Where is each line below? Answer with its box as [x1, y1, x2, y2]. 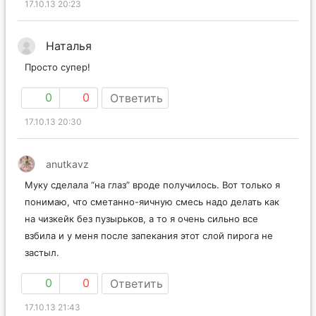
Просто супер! [25, 61, 90, 73]
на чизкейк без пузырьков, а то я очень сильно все [25, 212, 258, 224]
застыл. [25, 246, 59, 258]
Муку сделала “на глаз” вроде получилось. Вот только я [25, 178, 280, 190]
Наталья [46, 38, 92, 53]
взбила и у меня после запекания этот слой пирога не [25, 229, 273, 241]
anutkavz [46, 157, 89, 170]
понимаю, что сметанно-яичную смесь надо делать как [25, 195, 279, 207]
